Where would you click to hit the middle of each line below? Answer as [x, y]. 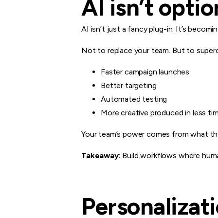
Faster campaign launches [145, 72]
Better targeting [129, 85]
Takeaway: [101, 155]
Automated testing [134, 99]
